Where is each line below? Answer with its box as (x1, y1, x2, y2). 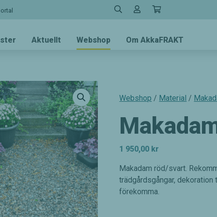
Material (159, 93, 187, 103)
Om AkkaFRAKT (126, 35, 184, 45)
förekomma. (119, 187, 160, 197)
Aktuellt (31, 35, 61, 45)
